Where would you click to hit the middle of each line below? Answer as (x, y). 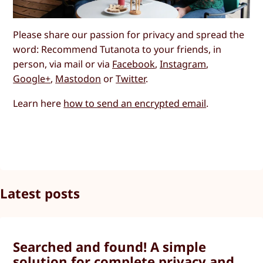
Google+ (32, 79)
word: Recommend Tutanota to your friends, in (117, 50)
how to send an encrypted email (135, 103)
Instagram (183, 64)
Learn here (38, 103)
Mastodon (78, 79)
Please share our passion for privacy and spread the (129, 35)
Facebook (134, 64)
